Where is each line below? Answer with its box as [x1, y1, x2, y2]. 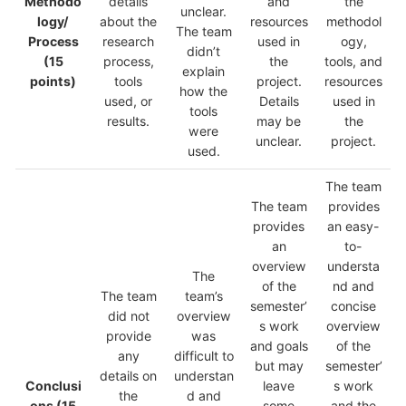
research [102, 34, 154, 50]
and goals [249, 338, 308, 354]
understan [173, 368, 234, 384]
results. [107, 113, 150, 130]
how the [179, 83, 227, 100]
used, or [104, 93, 152, 110]
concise [331, 298, 376, 314]
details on [100, 368, 157, 384]
